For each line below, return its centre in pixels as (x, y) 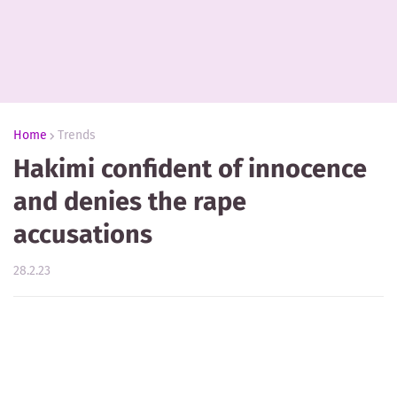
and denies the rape (130, 202)
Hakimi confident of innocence (190, 169)
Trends (77, 135)
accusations (83, 234)
